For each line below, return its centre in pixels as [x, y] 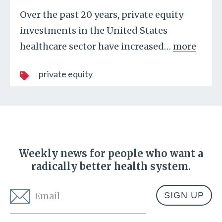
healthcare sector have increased [92, 46]
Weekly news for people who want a [111, 153]
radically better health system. [111, 166]
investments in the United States [94, 30]
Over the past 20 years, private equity [102, 15]
